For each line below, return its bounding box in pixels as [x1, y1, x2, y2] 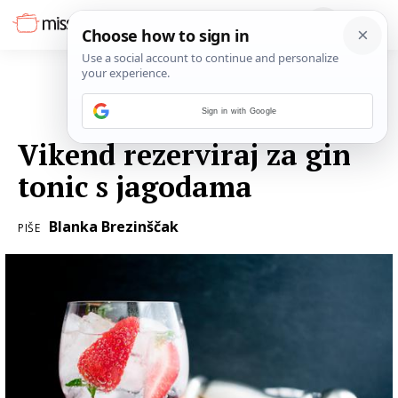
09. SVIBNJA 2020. [291, 114, 380, 127]
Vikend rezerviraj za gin [18, 136, 351, 173]
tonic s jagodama [18, 168, 252, 205]
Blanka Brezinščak [48, 217, 179, 236]
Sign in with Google [201, 107, 277, 115]
